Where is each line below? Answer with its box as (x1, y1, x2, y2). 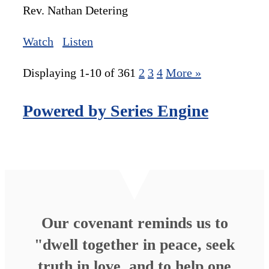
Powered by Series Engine (23, 101, 208, 120)
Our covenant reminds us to (41, 214, 228, 232)
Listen (62, 34, 93, 48)
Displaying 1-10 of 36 (23, 65, 130, 79)
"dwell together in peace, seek (34, 235, 235, 253)
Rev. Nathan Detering (23, 3, 128, 17)
